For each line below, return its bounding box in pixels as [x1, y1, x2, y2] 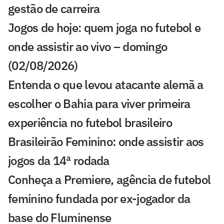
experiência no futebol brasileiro [8, 114, 172, 131]
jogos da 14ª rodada [8, 152, 109, 169]
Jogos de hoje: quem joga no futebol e [8, 19, 201, 36]
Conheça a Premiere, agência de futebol [8, 171, 211, 188]
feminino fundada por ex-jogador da [8, 190, 190, 207]
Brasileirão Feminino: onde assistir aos [8, 133, 204, 150]
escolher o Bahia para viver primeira [8, 95, 190, 112]
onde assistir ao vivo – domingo [8, 38, 167, 55]
